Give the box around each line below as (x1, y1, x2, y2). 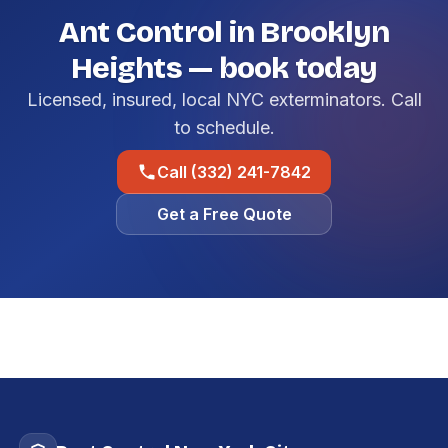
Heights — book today (71, 50, 377, 86)
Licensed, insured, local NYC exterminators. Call (26, 89, 422, 110)
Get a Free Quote (156, 204, 292, 224)
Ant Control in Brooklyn (58, 14, 390, 50)
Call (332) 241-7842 (157, 162, 311, 182)
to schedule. (173, 117, 275, 138)
